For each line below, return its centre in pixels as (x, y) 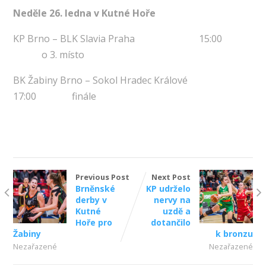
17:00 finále (54, 96)
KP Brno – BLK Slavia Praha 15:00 (120, 39)
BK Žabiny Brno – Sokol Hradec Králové (108, 80)
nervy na (172, 200)
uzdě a (177, 211)
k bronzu (235, 234)
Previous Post (102, 177)
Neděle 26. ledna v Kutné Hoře (84, 13)
